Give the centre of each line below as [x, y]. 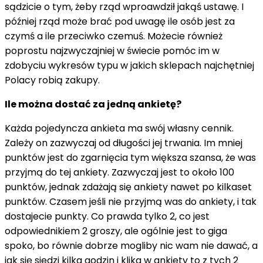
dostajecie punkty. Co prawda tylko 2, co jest [107, 216]
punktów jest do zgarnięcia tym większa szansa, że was [130, 157]
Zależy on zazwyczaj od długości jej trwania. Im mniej [124, 143]
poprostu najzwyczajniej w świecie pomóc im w [112, 50]
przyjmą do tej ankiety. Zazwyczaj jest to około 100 [119, 172]
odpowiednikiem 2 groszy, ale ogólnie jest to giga [116, 231]
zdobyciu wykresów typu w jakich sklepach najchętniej [129, 65]
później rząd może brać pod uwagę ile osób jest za [120, 21]
